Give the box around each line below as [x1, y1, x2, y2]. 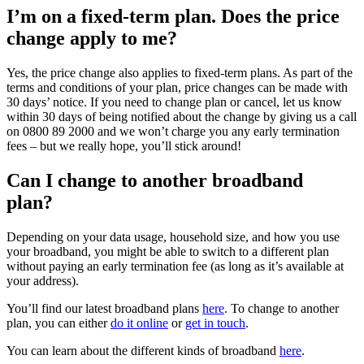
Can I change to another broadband [6, 170, 303, 192]
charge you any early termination [171, 124, 340, 139]
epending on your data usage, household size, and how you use [16, 230, 340, 245]
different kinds [131, 344, 205, 358]
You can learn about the [6, 344, 128, 358]
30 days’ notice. [6, 95, 87, 110]
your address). [6, 274, 79, 288]
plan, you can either [6, 316, 107, 331]
